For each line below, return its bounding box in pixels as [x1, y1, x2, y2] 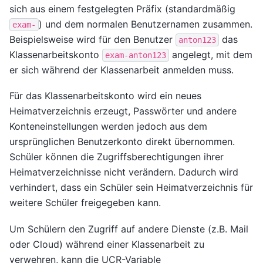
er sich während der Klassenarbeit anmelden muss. [9, 63, 234, 76]
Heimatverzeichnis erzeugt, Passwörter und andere [9, 105, 237, 117]
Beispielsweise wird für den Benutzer [9, 33, 176, 45]
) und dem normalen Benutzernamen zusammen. [39, 18, 252, 30]
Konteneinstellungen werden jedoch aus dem [9, 120, 207, 133]
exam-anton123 [105, 50, 166, 60]
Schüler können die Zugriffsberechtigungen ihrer [9, 151, 224, 163]
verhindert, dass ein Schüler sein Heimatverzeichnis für [9, 181, 253, 194]
